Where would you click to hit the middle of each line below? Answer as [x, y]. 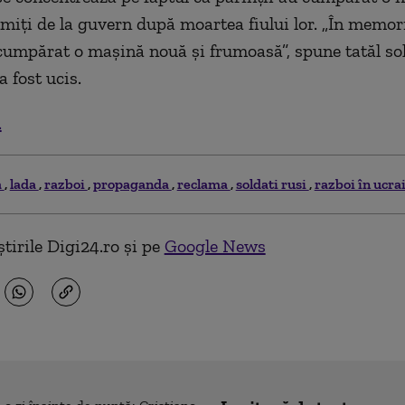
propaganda [132, 184]
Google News [215, 246]
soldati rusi [272, 184]
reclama [203, 184]
